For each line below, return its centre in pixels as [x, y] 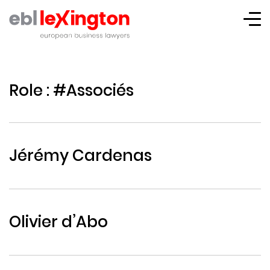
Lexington [32, 46]
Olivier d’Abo [58, 222]
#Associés [93, 90]
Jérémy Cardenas [80, 155]
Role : [31, 90]
